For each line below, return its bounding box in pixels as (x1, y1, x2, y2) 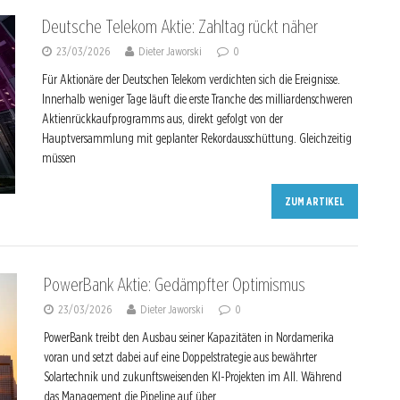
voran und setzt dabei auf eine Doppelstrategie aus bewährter (43, 350, 317, 364)
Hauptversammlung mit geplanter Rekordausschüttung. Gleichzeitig (42, 131, 352, 146)
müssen (42, 151, 76, 165)
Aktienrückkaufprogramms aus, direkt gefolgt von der (42, 112, 283, 126)
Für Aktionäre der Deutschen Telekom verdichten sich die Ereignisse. (42, 72, 340, 87)
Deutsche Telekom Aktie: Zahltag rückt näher (42, 16, 318, 37)
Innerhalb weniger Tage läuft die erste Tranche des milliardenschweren (42, 92, 353, 106)
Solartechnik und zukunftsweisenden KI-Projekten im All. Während (43, 370, 342, 384)
